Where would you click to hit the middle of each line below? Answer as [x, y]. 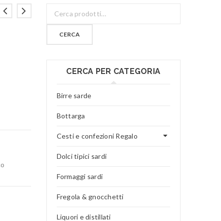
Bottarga [71, 116]
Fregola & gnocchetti [90, 197]
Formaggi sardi [79, 176]
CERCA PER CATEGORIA [113, 71]
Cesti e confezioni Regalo [97, 136]
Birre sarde [74, 95]
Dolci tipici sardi [81, 156]
